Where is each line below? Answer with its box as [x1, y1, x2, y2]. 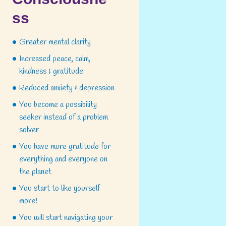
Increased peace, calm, [19, 53, 91, 65]
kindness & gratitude [19, 66, 84, 77]
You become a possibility [19, 99, 97, 110]
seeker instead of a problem [19, 112, 108, 123]
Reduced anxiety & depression [19, 83, 115, 94]
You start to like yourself [19, 183, 100, 194]
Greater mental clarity [19, 37, 91, 48]
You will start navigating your [19, 212, 113, 223]
